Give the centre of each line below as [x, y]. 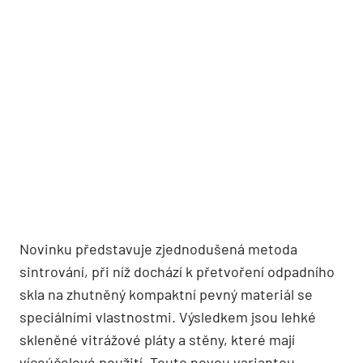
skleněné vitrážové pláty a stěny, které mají [157, 340]
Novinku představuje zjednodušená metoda [158, 249]
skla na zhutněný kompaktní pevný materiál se [166, 294]
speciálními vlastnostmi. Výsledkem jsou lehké [168, 317]
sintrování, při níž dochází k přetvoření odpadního [177, 271]
